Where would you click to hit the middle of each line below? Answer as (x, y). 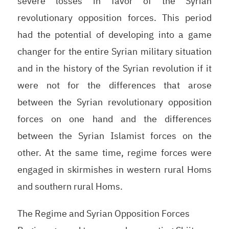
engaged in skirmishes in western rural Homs (114, 169)
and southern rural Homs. (70, 186)
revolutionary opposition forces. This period (114, 17)
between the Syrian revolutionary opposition (114, 102)
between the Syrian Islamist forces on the (114, 135)
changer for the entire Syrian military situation (114, 51)
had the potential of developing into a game (114, 34)
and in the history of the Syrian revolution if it (114, 68)
